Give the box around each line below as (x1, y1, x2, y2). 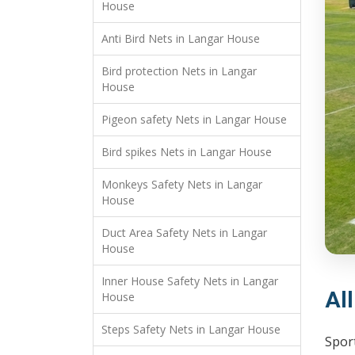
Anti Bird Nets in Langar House (101, 31, 260, 47)
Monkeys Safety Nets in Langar (101, 177, 262, 193)
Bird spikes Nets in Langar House (101, 144, 272, 160)
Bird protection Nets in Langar (101, 63, 257, 79)
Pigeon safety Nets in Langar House (101, 112, 287, 128)
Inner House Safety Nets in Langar (101, 273, 278, 289)
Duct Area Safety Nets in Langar (101, 225, 267, 241)
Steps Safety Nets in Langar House (101, 322, 281, 338)
